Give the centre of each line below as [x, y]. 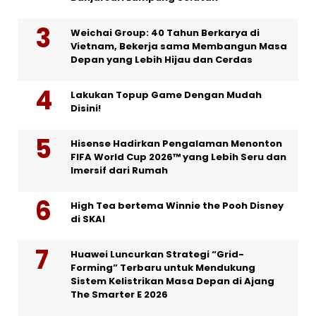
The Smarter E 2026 [119, 295]
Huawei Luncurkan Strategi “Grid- [157, 255]
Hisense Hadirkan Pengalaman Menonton [176, 144]
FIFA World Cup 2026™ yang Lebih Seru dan [178, 157]
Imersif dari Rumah [119, 171]
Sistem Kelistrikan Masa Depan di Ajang [172, 281]
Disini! [86, 109]
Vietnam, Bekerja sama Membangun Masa [179, 47]
